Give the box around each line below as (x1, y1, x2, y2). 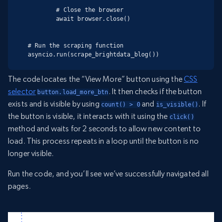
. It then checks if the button (108, 86, 202, 96)
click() (169, 113, 194, 120)
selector (8, 86, 36, 96)
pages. (8, 181, 31, 191)
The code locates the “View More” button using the (8, 74, 184, 84)
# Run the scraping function (28, 42, 124, 50)
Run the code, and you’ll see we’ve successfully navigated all (8, 168, 209, 178)
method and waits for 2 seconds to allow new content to (8, 123, 201, 133)
